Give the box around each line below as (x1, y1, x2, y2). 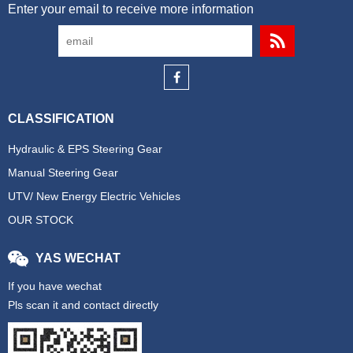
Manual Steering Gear (8, 166, 118, 179)
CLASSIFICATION (8, 112, 114, 125)
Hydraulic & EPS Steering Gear (8, 143, 162, 155)
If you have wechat (8, 280, 102, 292)
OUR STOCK (8, 214, 73, 226)
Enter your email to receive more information (8, 2, 254, 16)
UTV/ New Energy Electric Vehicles (8, 190, 180, 203)
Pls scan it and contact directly (8, 299, 158, 311)
